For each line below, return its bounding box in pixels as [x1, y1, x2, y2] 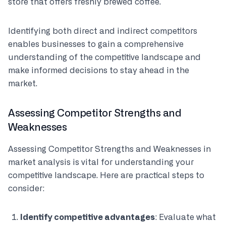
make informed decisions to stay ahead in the [8, 67, 189, 75]
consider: [8, 185, 44, 193]
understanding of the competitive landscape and [8, 53, 201, 62]
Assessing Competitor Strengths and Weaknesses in [8, 145, 211, 153]
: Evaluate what [155, 213, 216, 221]
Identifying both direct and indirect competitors [8, 27, 197, 35]
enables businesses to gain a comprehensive [8, 40, 184, 48]
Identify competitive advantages [20, 213, 155, 221]
